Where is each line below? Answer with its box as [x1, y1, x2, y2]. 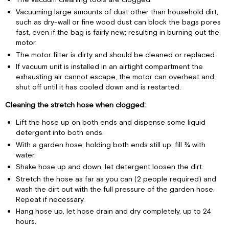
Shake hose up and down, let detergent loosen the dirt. [15, 162, 203, 172]
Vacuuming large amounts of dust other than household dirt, [15, 7, 218, 17]
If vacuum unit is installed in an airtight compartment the [15, 62, 203, 72]
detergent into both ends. [15, 127, 104, 138]
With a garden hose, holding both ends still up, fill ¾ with [15, 140, 205, 150]
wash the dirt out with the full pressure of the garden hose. [15, 184, 215, 194]
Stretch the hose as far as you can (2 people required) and [15, 174, 216, 184]
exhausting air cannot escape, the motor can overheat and [15, 72, 214, 82]
